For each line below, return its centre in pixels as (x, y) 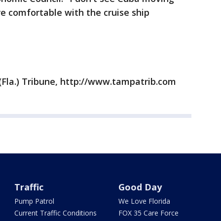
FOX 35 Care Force (148, 213)
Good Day (140, 187)
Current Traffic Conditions (56, 213)
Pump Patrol (35, 201)
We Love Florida (144, 201)
